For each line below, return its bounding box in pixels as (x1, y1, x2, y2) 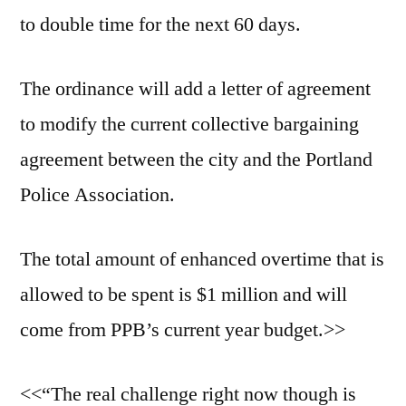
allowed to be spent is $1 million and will (20, 282, 347, 308)
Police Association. (20, 182, 175, 208)
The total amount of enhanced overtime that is (20, 246, 384, 273)
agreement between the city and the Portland (20, 147, 372, 173)
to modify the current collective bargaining (20, 111, 359, 138)
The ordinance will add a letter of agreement (20, 76, 371, 102)
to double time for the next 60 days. (20, 12, 301, 38)
